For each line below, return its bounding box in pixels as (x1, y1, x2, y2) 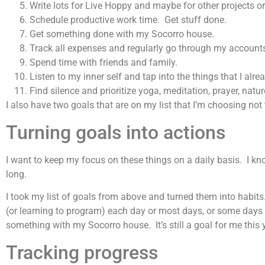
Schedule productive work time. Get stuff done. (30, 14, 227, 26)
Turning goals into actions (6, 121, 225, 144)
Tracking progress (6, 241, 158, 264)
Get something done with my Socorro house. (30, 28, 214, 40)
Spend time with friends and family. (30, 57, 177, 69)
